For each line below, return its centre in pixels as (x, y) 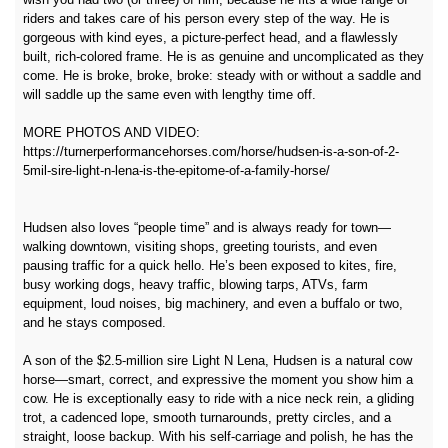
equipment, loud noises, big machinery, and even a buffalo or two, (213, 304)
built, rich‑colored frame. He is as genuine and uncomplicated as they (223, 57)
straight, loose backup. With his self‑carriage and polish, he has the (218, 437)
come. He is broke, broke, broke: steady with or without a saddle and (222, 76)
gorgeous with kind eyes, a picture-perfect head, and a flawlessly (210, 38)
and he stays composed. (94, 323)
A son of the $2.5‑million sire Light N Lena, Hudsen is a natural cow (217, 361)
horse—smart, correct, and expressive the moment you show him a (218, 380)
